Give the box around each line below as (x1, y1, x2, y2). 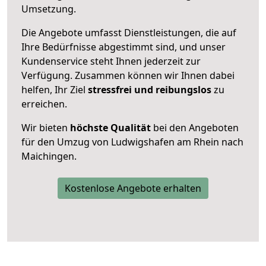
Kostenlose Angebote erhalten (65, 181, 201, 195)
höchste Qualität (70, 121, 151, 134)
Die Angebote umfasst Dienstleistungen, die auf (21, 26, 236, 39)
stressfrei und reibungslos (88, 83, 211, 96)
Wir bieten (21, 121, 70, 134)
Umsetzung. (21, 2, 76, 15)
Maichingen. (21, 149, 77, 163)
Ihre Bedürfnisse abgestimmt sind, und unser (21, 40, 226, 53)
